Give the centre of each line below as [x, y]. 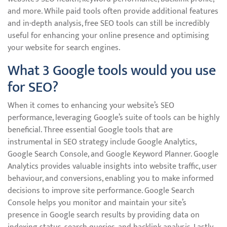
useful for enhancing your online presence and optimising [108, 36]
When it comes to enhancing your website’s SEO [91, 106]
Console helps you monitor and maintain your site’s [97, 203]
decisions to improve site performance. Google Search [101, 191]
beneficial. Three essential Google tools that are [90, 130]
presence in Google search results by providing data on [104, 215]
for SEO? [33, 87]
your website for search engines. [64, 48]
